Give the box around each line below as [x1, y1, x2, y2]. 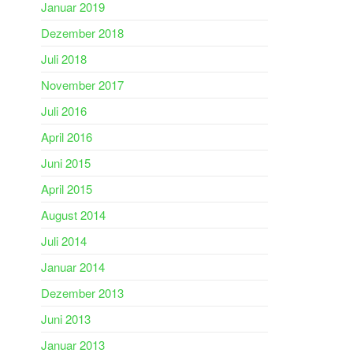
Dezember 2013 [41, 284, 124, 301]
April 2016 [41, 128, 92, 145]
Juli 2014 [41, 232, 87, 249]
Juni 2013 [41, 310, 91, 327]
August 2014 [41, 206, 106, 223]
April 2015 [41, 180, 92, 197]
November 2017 [41, 76, 124, 93]
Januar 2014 [41, 258, 105, 275]
